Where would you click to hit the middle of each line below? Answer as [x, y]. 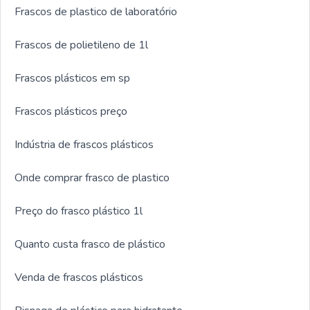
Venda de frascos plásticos [79, 277]
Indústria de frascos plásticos [84, 144]
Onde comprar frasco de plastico [92, 177]
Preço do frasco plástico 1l [79, 211]
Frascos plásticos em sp [72, 78]
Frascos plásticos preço [71, 111]
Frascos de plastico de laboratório [96, 11]
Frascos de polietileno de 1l [81, 45]
